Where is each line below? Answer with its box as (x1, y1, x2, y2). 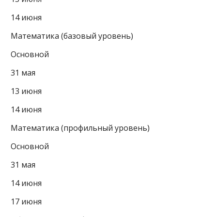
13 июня (11, 85, 42, 96)
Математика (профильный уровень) (11, 122, 150, 133)
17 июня (11, 196, 42, 207)
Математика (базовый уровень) (11, 30, 134, 41)
